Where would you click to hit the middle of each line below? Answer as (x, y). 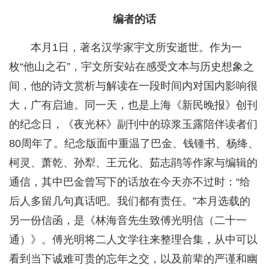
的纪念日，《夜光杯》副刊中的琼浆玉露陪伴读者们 (133, 125)
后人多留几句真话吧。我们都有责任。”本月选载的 (130, 201)
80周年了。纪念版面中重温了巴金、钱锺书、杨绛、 (134, 144)
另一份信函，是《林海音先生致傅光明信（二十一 (128, 221)
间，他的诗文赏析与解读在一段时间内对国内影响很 (133, 86)
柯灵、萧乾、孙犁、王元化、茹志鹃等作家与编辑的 (133, 163)
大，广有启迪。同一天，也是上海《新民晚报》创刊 (133, 105)
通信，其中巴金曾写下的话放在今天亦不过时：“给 (130, 182)
